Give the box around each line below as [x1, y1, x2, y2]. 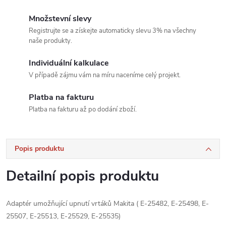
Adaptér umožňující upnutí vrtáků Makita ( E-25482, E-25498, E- [6, 198, 209, 208]
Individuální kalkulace [29, 57, 109, 69]
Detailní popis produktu [6, 166, 159, 186]
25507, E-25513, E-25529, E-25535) [6, 211, 121, 221]
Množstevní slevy [29, 13, 91, 24]
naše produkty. [29, 36, 72, 45]
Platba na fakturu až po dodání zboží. [29, 104, 137, 114]
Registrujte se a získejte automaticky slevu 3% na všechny [29, 26, 196, 35]
